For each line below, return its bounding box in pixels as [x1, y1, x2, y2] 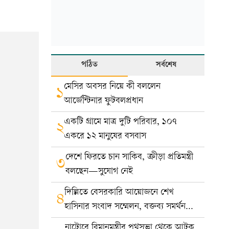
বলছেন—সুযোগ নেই [65, 167, 133, 176]
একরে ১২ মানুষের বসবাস [64, 131, 146, 141]
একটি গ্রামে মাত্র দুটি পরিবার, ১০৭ [64, 117, 177, 127]
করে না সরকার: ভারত [64, 216, 137, 226]
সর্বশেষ [156, 61, 176, 70]
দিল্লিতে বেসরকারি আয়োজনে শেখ [64, 188, 174, 197]
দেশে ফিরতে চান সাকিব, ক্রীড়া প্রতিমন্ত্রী [65, 152, 193, 162]
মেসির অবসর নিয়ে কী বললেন [64, 82, 161, 91]
